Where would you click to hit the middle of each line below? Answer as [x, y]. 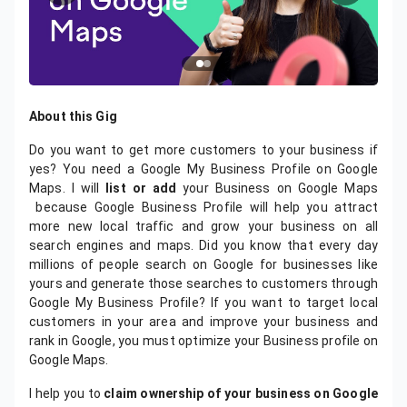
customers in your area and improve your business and [203, 322]
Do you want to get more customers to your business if [203, 150]
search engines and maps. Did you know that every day [203, 245]
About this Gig [76, 116]
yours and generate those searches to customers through [203, 283]
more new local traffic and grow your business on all [203, 226]
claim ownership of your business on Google [241, 393]
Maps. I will [68, 188]
